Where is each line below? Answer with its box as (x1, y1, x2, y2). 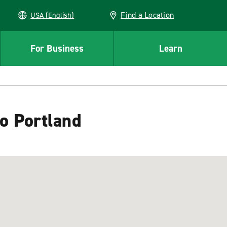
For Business (30, 42, 84, 55)
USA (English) (46, 10, 74, 20)
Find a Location (121, 10, 174, 20)
